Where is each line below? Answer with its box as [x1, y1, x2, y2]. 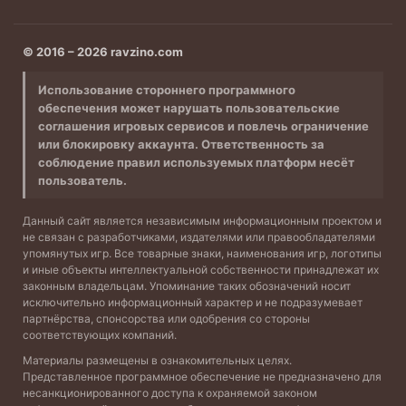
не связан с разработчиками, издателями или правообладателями [23, 230, 375, 244]
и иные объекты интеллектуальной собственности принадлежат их [23, 263, 379, 276]
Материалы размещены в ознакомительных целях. [23, 353, 292, 367]
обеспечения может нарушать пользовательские [38, 101, 340, 115]
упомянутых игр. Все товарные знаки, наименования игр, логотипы [23, 246, 382, 260]
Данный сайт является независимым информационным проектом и [23, 214, 382, 227]
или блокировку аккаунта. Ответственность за [38, 137, 324, 151]
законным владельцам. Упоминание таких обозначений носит [23, 279, 351, 293]
